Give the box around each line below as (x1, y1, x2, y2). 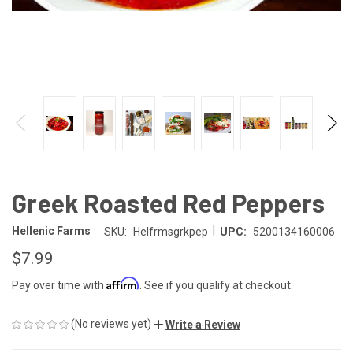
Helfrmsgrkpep (132, 225, 208, 238)
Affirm (106, 276, 139, 290)
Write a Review (165, 318, 240, 331)
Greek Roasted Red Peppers (12, 187, 325, 217)
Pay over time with (12, 278, 106, 292)
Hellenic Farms (12, 225, 91, 238)
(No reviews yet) (71, 317, 151, 330)
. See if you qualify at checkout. (139, 278, 293, 292)
